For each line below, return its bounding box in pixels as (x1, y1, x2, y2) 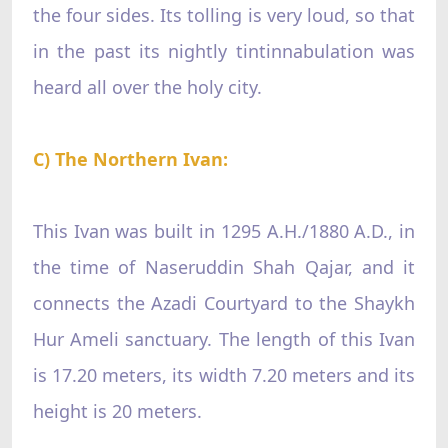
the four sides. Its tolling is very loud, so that (32, 2, 416, 27)
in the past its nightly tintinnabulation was (32, 38, 416, 63)
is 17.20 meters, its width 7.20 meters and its (32, 362, 416, 387)
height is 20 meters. (32, 398, 202, 423)
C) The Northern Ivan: (32, 146, 228, 171)
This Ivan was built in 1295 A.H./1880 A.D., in (32, 218, 416, 243)
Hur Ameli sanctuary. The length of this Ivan (32, 326, 416, 351)
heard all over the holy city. (32, 74, 262, 99)
